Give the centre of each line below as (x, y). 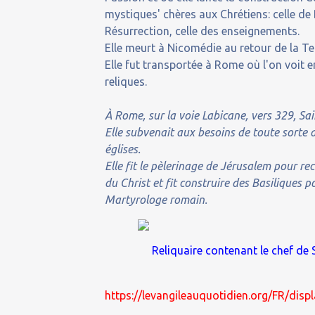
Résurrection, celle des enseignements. (202, 31)
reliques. (126, 82)
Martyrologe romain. (156, 200)
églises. (123, 149)
